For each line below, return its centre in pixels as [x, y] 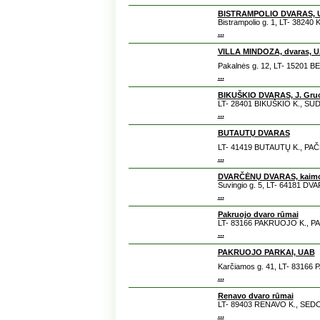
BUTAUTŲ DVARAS [254, 133]
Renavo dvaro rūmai [255, 296]
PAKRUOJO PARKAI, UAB [266, 252]
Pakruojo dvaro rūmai [258, 214]
